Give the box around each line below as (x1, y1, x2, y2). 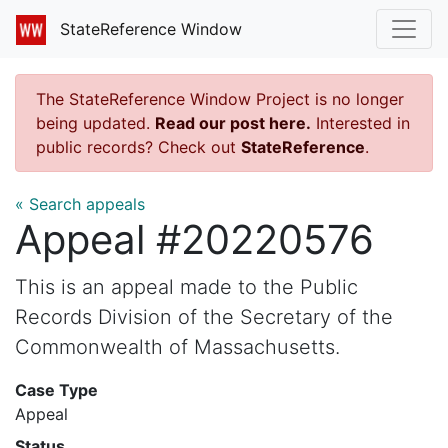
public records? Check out (36, 136, 241, 157)
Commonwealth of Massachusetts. (15, 334, 340, 359)
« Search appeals (15, 193, 145, 214)
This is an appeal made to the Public (15, 274, 358, 299)
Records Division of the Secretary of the (15, 304, 393, 329)
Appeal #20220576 (15, 214, 374, 264)
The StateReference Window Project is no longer (36, 88, 404, 109)
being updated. (36, 112, 155, 133)
